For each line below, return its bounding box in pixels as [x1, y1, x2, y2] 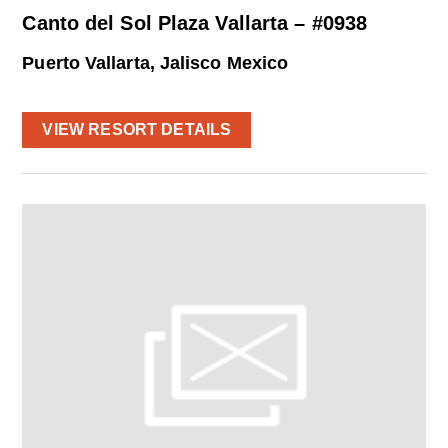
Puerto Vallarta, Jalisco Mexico [22, 53, 289, 73]
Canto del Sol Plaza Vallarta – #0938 [22, 12, 368, 34]
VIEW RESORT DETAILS [42, 121, 232, 139]
